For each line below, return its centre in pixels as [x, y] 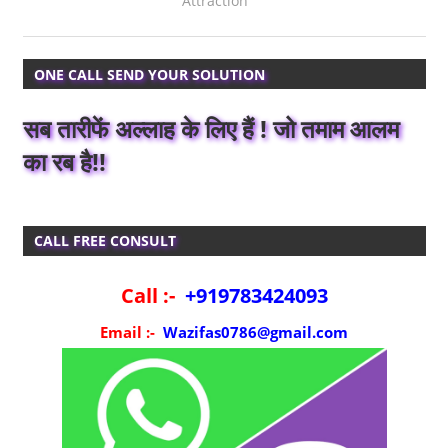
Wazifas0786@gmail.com [253, 332]
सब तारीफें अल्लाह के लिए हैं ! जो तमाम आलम [210, 128]
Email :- [129, 332]
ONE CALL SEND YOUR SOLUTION [149, 74]
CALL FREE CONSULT [104, 241]
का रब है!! [64, 161]
